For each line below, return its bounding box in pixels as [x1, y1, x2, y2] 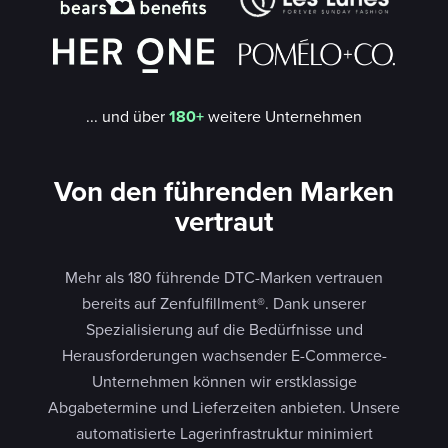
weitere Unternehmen [204, 104, 362, 127]
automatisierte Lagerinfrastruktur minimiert [75, 421, 373, 444]
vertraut [175, 200, 273, 241]
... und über [86, 104, 169, 127]
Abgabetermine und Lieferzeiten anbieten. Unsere [48, 395, 400, 418]
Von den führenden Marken [54, 170, 394, 211]
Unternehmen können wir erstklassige [91, 369, 357, 392]
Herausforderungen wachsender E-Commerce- [61, 343, 387, 366]
